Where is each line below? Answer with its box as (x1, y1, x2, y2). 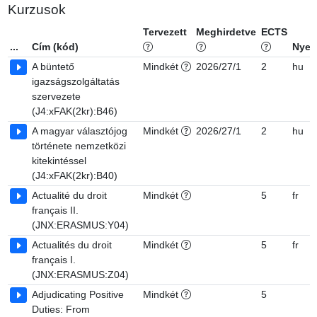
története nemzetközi (32, 140, 126, 151)
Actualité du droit (32, 190, 107, 201)
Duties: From (32, 304, 90, 315)
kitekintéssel (32, 155, 86, 166)
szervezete (32, 91, 81, 102)
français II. (32, 204, 79, 216)
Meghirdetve (196, 26, 256, 38)
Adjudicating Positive (32, 289, 124, 300)
